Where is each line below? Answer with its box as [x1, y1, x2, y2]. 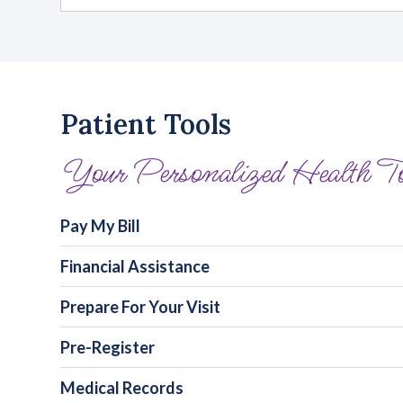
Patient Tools [60, 107, 232, 142]
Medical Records [60, 378, 184, 399]
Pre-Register [60, 337, 156, 358]
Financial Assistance [60, 256, 210, 277]
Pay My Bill [60, 216, 141, 237]
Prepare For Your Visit [60, 297, 221, 318]
